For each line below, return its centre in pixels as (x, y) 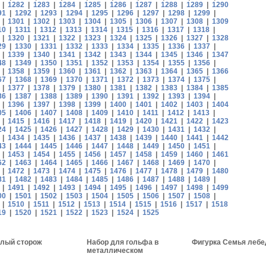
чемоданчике (110, 259)
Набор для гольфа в (123, 242)
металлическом (115, 251)
